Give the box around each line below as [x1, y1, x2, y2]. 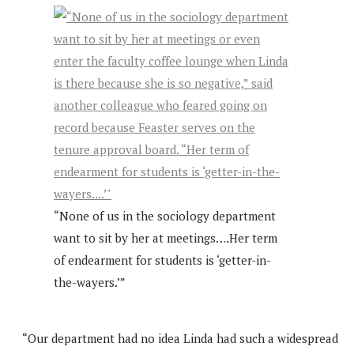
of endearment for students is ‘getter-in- [54, 251, 271, 268]
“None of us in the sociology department [54, 207, 276, 224]
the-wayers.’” [54, 273, 126, 290]
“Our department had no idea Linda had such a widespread [22, 330, 338, 346]
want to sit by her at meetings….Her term [54, 229, 277, 246]
